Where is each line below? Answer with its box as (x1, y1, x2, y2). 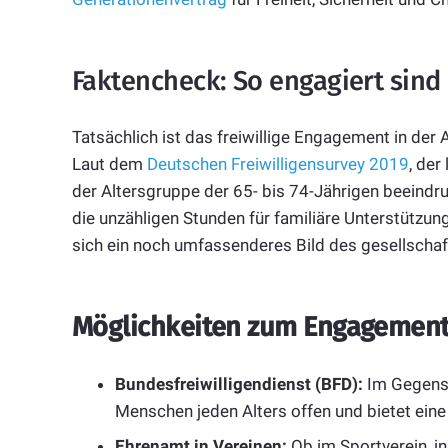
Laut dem (72, 154, 147, 175)
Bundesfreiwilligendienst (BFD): (114, 373, 363, 394)
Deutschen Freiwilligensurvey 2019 (147, 154, 409, 175)
